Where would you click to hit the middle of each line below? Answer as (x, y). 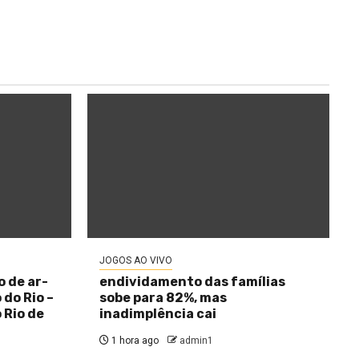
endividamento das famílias (192, 282)
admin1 (196, 341)
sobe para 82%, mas (163, 298)
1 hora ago (133, 341)
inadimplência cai (157, 314)
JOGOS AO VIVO (135, 260)
